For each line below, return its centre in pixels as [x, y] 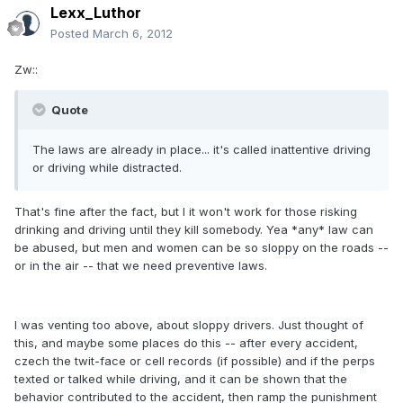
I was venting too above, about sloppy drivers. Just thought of [189, 325]
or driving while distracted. [107, 168]
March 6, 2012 [133, 34]
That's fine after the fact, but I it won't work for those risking [186, 212]
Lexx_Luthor [96, 13]
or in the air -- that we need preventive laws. [141, 266]
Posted [72, 34]
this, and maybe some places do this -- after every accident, [186, 343]
